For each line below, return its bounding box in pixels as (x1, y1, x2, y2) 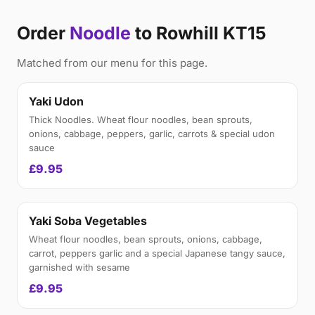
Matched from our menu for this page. (17, 56, 207, 70)
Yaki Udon (29, 94, 84, 108)
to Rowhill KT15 (131, 22, 266, 44)
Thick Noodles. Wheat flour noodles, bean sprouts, (29, 114, 252, 125)
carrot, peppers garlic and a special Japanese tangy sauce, (29, 247, 285, 259)
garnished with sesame (29, 262, 130, 273)
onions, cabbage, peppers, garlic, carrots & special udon (29, 128, 275, 139)
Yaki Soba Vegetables (29, 214, 147, 228)
